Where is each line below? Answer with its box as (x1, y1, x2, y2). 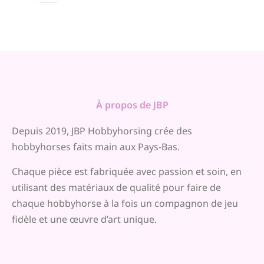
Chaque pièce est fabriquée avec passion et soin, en (12, 165, 242, 178)
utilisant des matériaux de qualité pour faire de (12, 181, 221, 194)
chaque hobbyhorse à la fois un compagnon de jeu (12, 197, 238, 210)
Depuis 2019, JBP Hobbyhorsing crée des (12, 124, 192, 137)
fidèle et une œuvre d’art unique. (12, 213, 157, 226)
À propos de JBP (95, 98, 169, 111)
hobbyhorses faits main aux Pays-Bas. (12, 140, 180, 153)
